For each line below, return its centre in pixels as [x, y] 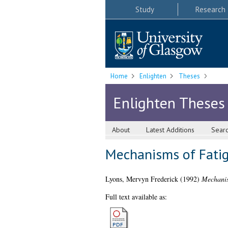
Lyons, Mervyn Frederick [141, 179]
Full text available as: [136, 197]
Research [210, 9]
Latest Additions [170, 130]
